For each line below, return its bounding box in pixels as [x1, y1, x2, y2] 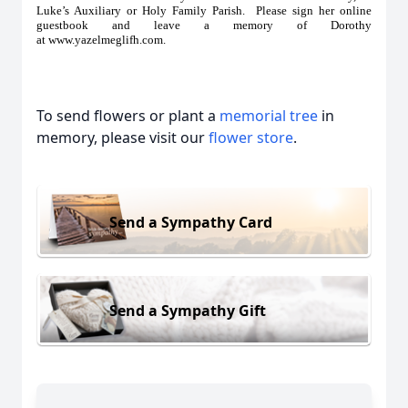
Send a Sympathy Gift [109, 300, 266, 321]
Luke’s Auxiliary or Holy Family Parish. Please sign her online [36, 4, 372, 17]
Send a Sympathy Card [109, 211, 272, 232]
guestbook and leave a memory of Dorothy [36, 18, 372, 32]
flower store [209, 127, 293, 148]
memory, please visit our [36, 127, 209, 148]
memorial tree [219, 106, 318, 126]
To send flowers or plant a [36, 106, 219, 126]
